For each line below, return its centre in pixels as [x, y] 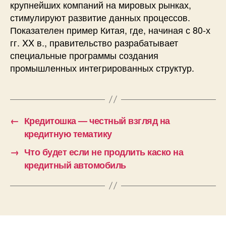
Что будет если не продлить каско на [104, 152]
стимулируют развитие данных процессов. [100, 17]
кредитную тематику [68, 133]
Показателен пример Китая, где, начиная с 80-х [110, 30]
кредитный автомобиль [75, 165]
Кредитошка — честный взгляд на [97, 120]
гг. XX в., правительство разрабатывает [94, 42]
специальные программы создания [84, 55]
